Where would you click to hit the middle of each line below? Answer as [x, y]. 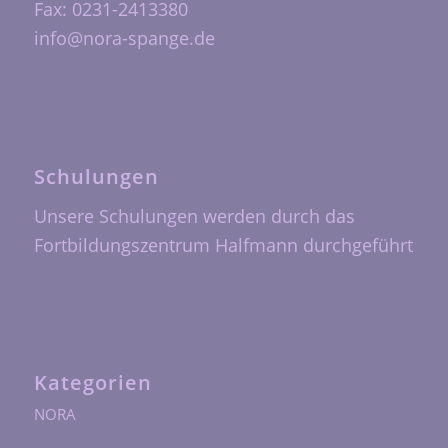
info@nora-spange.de [124, 38]
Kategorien [92, 382]
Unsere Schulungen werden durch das [194, 215]
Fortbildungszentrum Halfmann [165, 244]
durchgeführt [355, 244]
